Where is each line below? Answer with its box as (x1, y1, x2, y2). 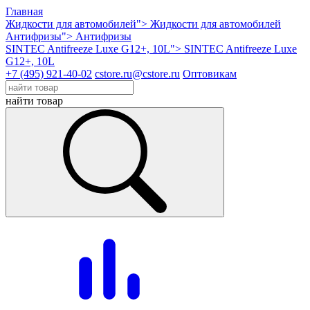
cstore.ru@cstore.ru (95, 68, 180, 80)
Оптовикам (183, 68, 237, 80)
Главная (6, 6, 43, 17)
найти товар (6, 95, 63, 107)
